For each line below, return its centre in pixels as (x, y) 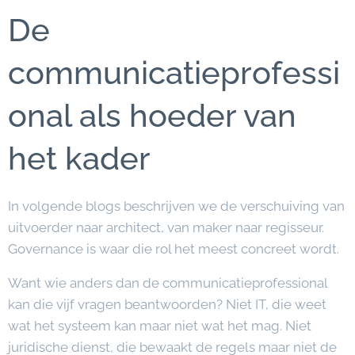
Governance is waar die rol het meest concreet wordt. (174, 249)
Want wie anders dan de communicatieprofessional (168, 283)
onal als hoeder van (152, 115)
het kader (79, 158)
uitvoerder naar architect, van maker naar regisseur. (166, 227)
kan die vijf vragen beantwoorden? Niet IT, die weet (167, 304)
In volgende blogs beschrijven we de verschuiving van (176, 206)
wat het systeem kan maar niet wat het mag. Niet (160, 326)
